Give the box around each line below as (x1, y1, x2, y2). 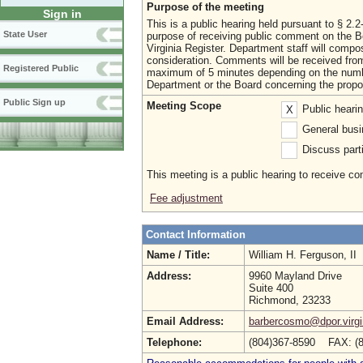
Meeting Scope (147, 100, 221, 112)
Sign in (42, 7, 82, 21)
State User (3, 29, 47, 40)
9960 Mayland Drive (249, 270, 342, 282)
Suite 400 (249, 282, 293, 294)
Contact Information (146, 228, 246, 241)
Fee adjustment (150, 192, 223, 204)
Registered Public (3, 63, 79, 74)
